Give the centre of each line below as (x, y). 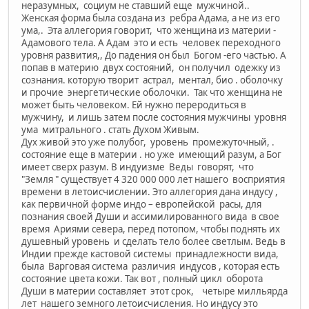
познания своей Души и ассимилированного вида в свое (150, 216)
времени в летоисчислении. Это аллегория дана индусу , (150, 191)
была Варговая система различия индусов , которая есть (151, 266)
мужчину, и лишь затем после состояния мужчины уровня (154, 117)
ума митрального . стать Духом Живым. (110, 129)
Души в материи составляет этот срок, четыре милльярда (154, 291)
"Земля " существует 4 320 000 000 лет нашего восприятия (154, 179)
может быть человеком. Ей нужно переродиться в (134, 104)
